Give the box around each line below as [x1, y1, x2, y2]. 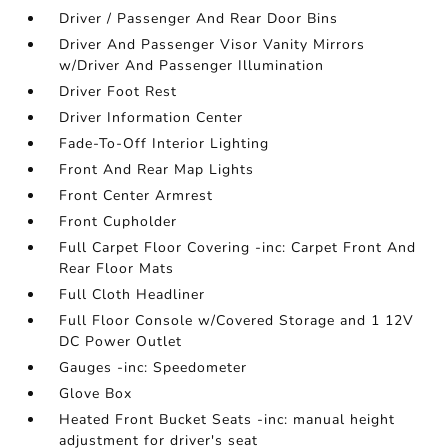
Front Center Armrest [59, 186, 214, 205]
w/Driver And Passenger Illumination [59, 56, 325, 75]
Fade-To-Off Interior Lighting [59, 134, 270, 153]
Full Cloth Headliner [59, 285, 206, 304]
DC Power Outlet [59, 332, 183, 351]
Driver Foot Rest [59, 82, 178, 101]
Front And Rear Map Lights [59, 160, 255, 179]
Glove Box [59, 384, 133, 403]
